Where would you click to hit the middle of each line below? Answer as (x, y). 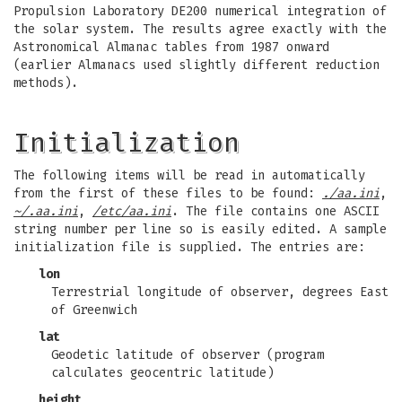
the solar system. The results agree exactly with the (200, 29)
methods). (46, 83)
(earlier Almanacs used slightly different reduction (197, 65)
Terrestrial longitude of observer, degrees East (220, 292)
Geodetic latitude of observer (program (188, 355)
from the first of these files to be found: (168, 193)
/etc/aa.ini (132, 211)
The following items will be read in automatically (189, 175)
